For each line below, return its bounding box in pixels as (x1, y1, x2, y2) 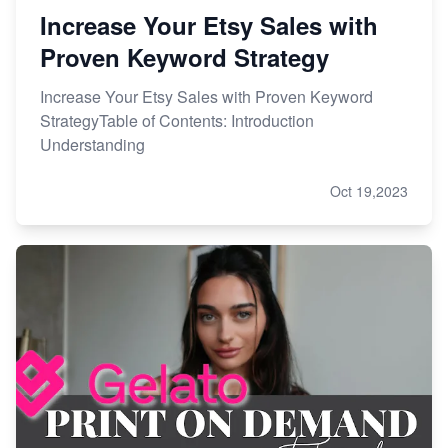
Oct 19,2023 (330, 181, 408, 201)
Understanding (40, 133, 145, 156)
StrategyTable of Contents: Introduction (40, 109, 314, 132)
